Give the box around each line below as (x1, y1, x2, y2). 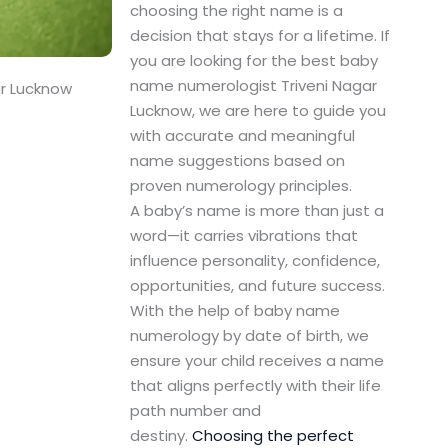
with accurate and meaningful (129, 125, 355, 147)
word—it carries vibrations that (129, 225, 358, 247)
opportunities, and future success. (129, 275, 385, 297)
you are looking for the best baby (129, 50, 378, 72)
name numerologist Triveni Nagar (129, 75, 377, 97)
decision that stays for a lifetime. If (129, 25, 390, 47)
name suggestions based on (129, 150, 345, 172)
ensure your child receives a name (129, 350, 384, 372)
